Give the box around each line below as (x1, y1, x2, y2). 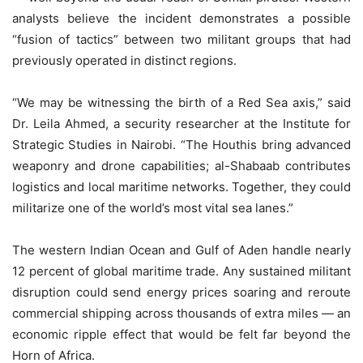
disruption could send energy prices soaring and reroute (12, 284, 351, 300)
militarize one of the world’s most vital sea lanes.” (12, 199, 293, 216)
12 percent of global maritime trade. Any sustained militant (12, 263, 351, 279)
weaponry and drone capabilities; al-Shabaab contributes (12, 157, 351, 173)
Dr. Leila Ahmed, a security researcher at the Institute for (12, 115, 351, 131)
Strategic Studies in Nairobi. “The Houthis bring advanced (12, 136, 351, 152)
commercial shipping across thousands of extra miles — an (12, 305, 351, 321)
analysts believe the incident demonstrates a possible (12, 10, 351, 26)
